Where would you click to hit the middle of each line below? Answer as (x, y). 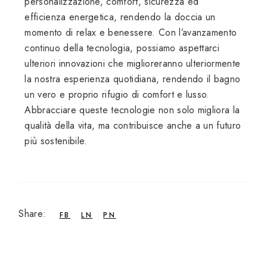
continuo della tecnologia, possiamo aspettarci (122, 48)
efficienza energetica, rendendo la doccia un (120, 17)
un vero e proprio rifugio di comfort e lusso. (117, 95)
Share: (32, 214)
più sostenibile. (56, 141)
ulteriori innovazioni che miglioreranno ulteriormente (133, 64)
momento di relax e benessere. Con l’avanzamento (131, 33)
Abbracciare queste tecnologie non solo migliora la (132, 110)
